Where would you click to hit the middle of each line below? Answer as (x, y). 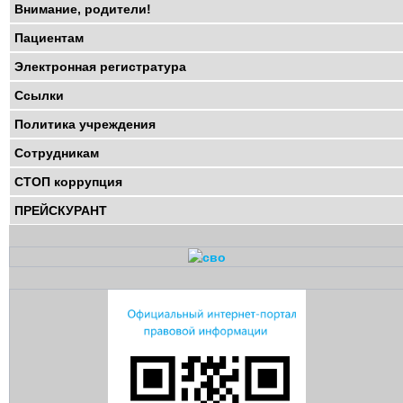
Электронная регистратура (100, 66)
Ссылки (39, 95)
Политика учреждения (85, 124)
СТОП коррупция (68, 181)
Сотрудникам (57, 152)
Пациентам (49, 37)
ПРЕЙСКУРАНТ (61, 210)
